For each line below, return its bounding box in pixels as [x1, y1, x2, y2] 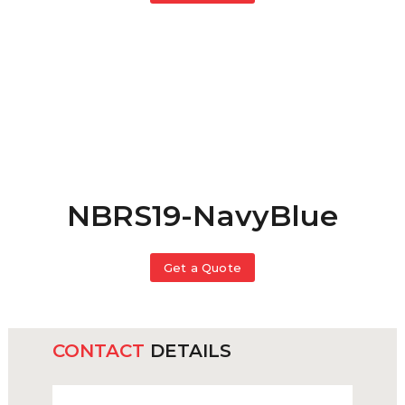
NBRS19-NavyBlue [66, 198, 339, 234]
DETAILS [144, 339, 231, 362]
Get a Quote [163, 260, 242, 276]
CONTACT [52, 339, 145, 362]
